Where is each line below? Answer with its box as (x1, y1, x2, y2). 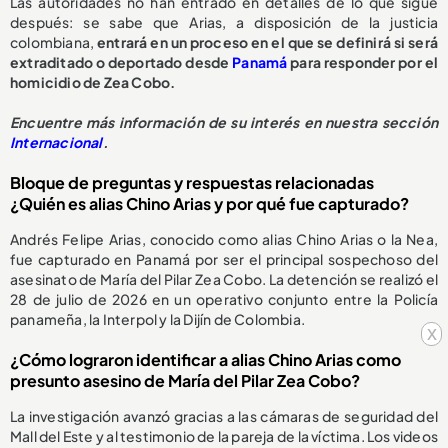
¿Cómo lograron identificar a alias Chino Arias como (10, 349, 401, 371)
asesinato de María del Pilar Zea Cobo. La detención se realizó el (10, 270, 438, 289)
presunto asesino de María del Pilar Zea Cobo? (10, 370, 360, 392)
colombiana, (10, 33, 98, 52)
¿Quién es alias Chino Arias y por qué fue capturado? (10, 193, 409, 215)
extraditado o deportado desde (10, 53, 233, 72)
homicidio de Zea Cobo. (10, 73, 176, 92)
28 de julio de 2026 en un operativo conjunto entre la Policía (10, 290, 438, 309)
